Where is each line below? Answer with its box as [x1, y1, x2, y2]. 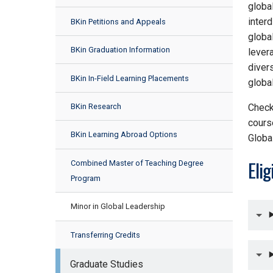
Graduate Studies [69, 258, 143, 270]
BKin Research [70, 101, 121, 111]
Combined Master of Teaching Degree [70, 158, 204, 168]
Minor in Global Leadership [70, 202, 165, 211]
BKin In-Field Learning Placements [70, 73, 189, 83]
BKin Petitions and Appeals [70, 16, 166, 26]
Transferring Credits [70, 230, 140, 239]
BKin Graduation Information [70, 45, 170, 55]
